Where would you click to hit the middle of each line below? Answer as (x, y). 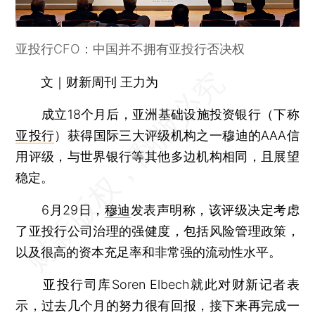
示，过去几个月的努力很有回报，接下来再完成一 (157, 305)
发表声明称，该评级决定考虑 (215, 210)
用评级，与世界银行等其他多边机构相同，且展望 (157, 156)
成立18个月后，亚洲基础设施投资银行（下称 (157, 114)
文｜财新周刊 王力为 (100, 82)
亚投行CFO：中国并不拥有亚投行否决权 (130, 49)
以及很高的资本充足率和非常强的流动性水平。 (149, 252)
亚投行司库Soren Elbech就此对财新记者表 (157, 284)
